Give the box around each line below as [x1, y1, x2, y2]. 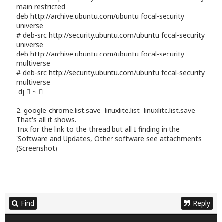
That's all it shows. [16, 114, 76, 124]
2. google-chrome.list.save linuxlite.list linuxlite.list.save [16, 105, 195, 115]
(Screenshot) [16, 143, 57, 153]
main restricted [16, 1, 65, 11]
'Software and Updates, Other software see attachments [16, 133, 202, 143]
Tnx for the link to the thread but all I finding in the [16, 124, 180, 134]
